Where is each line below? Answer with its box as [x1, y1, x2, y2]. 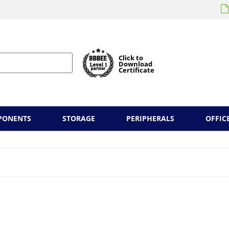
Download [119, 59, 152, 68]
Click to [119, 53, 143, 62]
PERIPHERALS [126, 113, 174, 123]
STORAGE [62, 113, 96, 123]
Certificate [119, 65, 154, 75]
